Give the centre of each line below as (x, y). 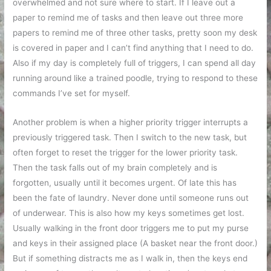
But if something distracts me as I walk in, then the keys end (130, 259)
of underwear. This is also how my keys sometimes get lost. (129, 213)
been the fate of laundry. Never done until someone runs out (131, 198)
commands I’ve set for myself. (72, 93)
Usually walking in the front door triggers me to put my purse (131, 228)
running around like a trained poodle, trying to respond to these (135, 78)
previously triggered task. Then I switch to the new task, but (130, 138)
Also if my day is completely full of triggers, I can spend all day (135, 63)
